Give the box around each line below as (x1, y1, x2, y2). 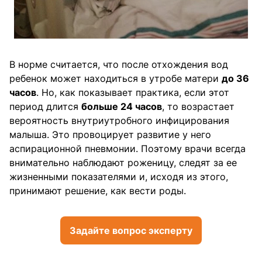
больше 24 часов (81, 101, 162, 113)
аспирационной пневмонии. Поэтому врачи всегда (9, 143, 246, 155)
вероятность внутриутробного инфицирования (9, 115, 229, 127)
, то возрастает (162, 101, 235, 113)
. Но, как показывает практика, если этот (36, 87, 229, 99)
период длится (9, 101, 81, 113)
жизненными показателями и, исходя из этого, (9, 171, 228, 183)
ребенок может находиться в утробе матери (9, 73, 222, 85)
